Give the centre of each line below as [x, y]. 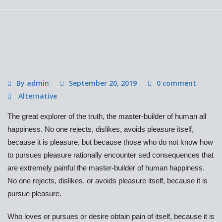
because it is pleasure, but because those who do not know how [110, 142]
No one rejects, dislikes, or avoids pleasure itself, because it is [108, 181]
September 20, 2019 [103, 83]
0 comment [176, 83]
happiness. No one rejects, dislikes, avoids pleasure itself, [101, 129]
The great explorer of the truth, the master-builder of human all [107, 116]
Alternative [38, 96]
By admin [33, 83]
